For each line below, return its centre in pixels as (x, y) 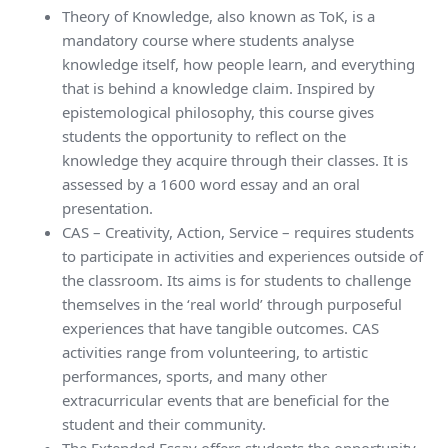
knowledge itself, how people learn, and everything (239, 64)
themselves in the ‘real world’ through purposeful (232, 304)
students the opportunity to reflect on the (204, 136)
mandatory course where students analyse (208, 40)
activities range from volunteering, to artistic (215, 352)
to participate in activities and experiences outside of (243, 256)
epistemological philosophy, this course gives (218, 112)
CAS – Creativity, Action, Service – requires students (238, 232)
